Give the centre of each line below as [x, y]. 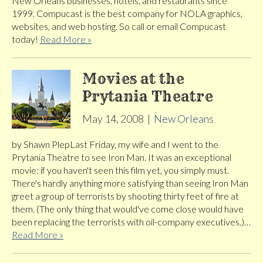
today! [26, 39]
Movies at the [133, 79]
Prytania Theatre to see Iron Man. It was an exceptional [122, 157]
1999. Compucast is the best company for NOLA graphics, [127, 14]
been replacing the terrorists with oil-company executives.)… [131, 222]
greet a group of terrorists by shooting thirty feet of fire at [125, 196]
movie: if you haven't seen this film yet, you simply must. [120, 170]
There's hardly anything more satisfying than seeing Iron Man [130, 183]
